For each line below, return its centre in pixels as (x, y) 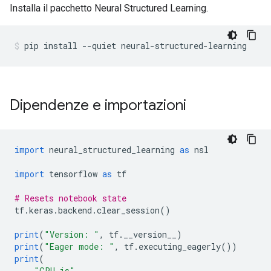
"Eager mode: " (79, 247)
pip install (53, 46)
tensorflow (73, 174)
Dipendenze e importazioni (98, 105)
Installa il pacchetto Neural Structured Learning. (109, 8)
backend (75, 210)
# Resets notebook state (70, 198)
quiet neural (121, 46)
